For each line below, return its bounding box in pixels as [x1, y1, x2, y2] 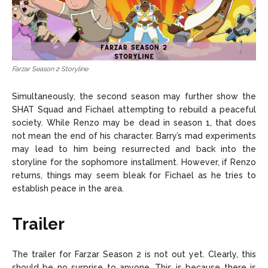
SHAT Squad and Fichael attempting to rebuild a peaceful [12, 105, 256, 115]
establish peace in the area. [12, 184, 124, 194]
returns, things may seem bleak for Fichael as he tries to [12, 170, 256, 181]
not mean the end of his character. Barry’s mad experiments [12, 131, 256, 141]
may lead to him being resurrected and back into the [12, 144, 256, 154]
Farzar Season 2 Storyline [12, 65, 88, 74]
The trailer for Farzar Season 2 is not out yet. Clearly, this [12, 249, 256, 260]
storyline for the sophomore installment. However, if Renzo [12, 157, 256, 167]
